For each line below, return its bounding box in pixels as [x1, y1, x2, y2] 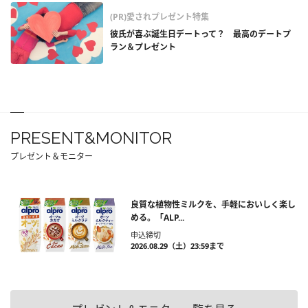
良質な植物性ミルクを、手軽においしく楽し [131, 199, 296, 211]
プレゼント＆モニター [10, 151, 93, 163]
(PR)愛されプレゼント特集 [110, 11, 209, 23]
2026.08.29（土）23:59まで [131, 241, 224, 252]
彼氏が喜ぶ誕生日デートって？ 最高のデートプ [110, 28, 291, 41]
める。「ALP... [131, 212, 184, 224]
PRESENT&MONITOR [10, 128, 172, 148]
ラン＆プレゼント [110, 41, 176, 54]
